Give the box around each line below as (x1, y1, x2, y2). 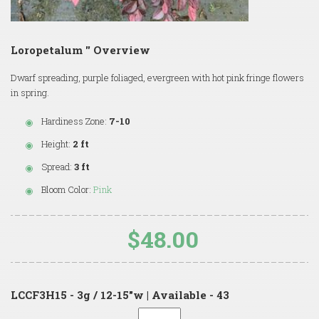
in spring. (11, 85, 49, 99)
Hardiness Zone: (41, 114, 107, 127)
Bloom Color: (41, 182, 91, 196)
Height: (41, 137, 70, 150)
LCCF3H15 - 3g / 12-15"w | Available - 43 (11, 287, 229, 302)
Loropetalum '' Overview (11, 42, 150, 57)
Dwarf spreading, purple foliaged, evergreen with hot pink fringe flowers (11, 70, 304, 84)
